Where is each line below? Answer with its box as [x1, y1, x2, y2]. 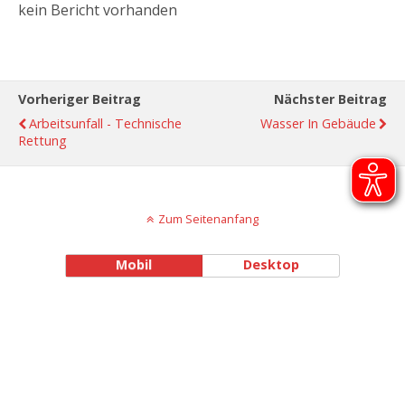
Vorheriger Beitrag [18, 90, 141, 108]
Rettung [18, 132, 67, 149]
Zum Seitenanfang [158, 211, 259, 227]
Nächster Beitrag [274, 90, 387, 108]
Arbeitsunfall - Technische [29, 115, 182, 132]
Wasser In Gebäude [260, 115, 376, 132]
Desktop [242, 256, 299, 273]
